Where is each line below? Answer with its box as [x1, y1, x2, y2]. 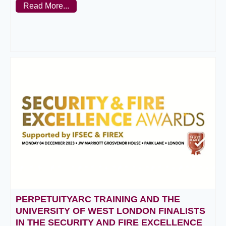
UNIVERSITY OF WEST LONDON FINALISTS [16, 206, 205, 216]
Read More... [23, 2, 69, 11]
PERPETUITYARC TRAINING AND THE [16, 194, 180, 204]
